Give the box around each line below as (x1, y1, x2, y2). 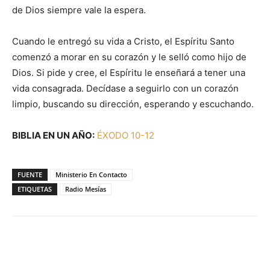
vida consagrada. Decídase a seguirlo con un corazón (12, 83, 239, 94)
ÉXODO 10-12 (97, 130, 154, 141)
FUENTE (17, 170, 42, 179)
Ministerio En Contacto (55, 170, 127, 179)
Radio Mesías (65, 184, 106, 193)
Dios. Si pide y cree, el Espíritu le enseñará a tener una (12, 67, 245, 78)
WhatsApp (169, 253, 201, 262)
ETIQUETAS (17, 184, 52, 193)
